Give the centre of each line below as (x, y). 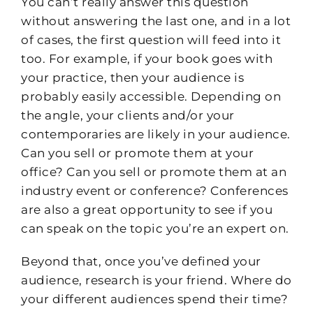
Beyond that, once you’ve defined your (141, 261)
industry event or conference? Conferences (155, 190)
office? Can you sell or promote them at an (154, 172)
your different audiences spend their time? (154, 299)
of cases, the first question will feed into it (151, 39)
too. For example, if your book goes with (147, 58)
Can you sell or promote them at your (137, 153)
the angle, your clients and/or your (128, 115)
